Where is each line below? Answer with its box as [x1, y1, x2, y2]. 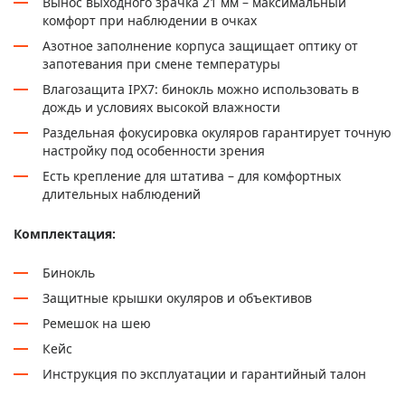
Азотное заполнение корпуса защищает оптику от [42, 36, 358, 54]
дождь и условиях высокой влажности [42, 98, 280, 116]
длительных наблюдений [42, 184, 201, 202]
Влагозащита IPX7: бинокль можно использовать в [42, 80, 359, 98]
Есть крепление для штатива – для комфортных [42, 166, 341, 184]
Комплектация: [14, 224, 116, 242]
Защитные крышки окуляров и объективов [42, 288, 312, 306]
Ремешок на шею [42, 314, 151, 332]
